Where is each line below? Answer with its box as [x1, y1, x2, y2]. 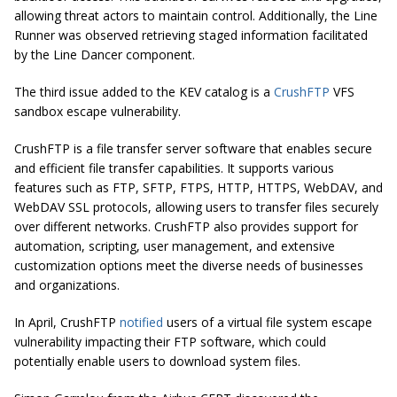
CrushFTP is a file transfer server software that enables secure [14, 140, 372, 158]
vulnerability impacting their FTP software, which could [14, 333, 326, 351]
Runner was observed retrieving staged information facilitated [14, 27, 368, 44]
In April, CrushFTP [14, 314, 120, 331]
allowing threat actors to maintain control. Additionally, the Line [14, 7, 378, 25]
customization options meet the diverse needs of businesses [14, 257, 363, 275]
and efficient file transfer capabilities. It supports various [14, 160, 334, 177]
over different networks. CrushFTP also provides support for [14, 218, 358, 236]
